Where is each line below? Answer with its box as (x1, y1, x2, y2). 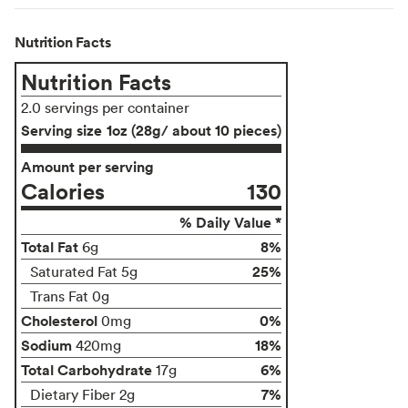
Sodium (21, 334, 72, 355)
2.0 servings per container (21, 97, 189, 117)
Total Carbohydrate (21, 359, 152, 380)
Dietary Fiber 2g (30, 384, 135, 403)
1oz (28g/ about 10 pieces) (107, 119, 281, 140)
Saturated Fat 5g (30, 261, 138, 280)
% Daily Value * (179, 211, 281, 232)
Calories (21, 176, 105, 205)
